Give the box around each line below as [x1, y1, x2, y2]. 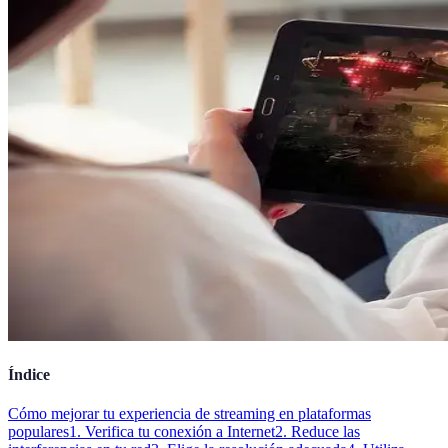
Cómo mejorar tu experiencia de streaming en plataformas [8, 405, 371, 423]
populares [8, 423, 69, 441]
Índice [8, 366, 50, 384]
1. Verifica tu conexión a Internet [69, 423, 275, 441]
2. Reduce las [275, 423, 360, 441]
